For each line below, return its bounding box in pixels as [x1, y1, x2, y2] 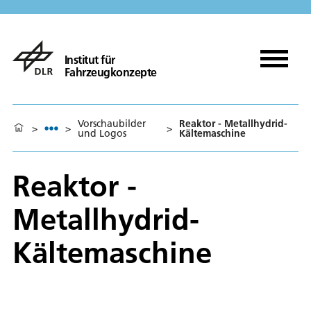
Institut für [64, 52, 115, 67]
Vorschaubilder [78, 117, 146, 130]
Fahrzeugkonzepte [64, 65, 157, 79]
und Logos [78, 126, 126, 140]
